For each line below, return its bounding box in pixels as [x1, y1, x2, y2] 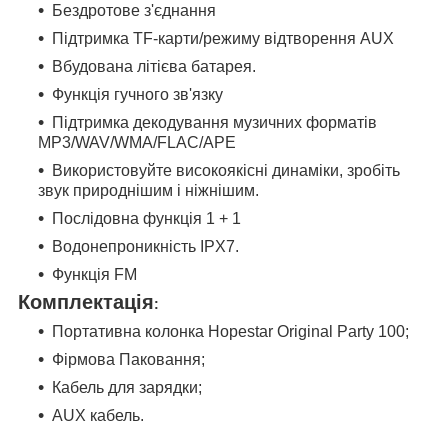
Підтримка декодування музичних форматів [52, 114, 377, 132]
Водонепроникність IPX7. [52, 238, 239, 256]
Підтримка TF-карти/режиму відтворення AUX [52, 30, 394, 48]
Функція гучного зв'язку [52, 86, 223, 104]
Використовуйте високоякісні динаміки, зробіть [52, 162, 400, 180]
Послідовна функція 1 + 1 [52, 210, 241, 228]
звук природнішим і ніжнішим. [38, 182, 259, 200]
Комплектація [18, 291, 154, 314]
